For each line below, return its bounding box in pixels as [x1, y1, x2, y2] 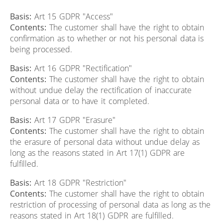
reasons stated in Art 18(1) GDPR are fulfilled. [10, 210, 174, 221]
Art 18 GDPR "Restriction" [31, 177, 127, 188]
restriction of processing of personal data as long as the [10, 199, 211, 210]
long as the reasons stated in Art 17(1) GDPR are [10, 147, 185, 158]
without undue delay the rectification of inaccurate [10, 84, 192, 96]
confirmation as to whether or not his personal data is [10, 32, 204, 44]
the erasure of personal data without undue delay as [10, 136, 200, 147]
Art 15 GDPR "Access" [31, 10, 113, 22]
